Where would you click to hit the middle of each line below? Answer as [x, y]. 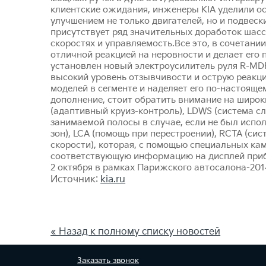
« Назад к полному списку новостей [136, 232]
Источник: [76, 179]
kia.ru [113, 179]
